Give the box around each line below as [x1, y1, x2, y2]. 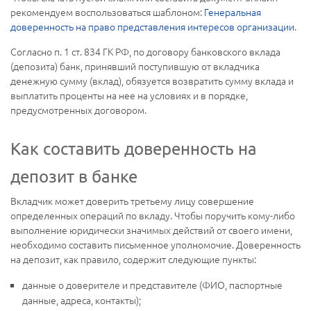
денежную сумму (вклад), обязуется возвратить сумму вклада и [10, 74, 294, 88]
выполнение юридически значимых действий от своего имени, [10, 223, 292, 237]
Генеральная [204, 5, 261, 19]
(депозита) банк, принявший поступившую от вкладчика [10, 59, 260, 74]
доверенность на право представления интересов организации [10, 19, 294, 34]
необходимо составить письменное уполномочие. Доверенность [10, 237, 301, 252]
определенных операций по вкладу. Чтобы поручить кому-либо [10, 208, 295, 223]
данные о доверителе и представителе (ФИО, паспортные [22, 278, 283, 292]
